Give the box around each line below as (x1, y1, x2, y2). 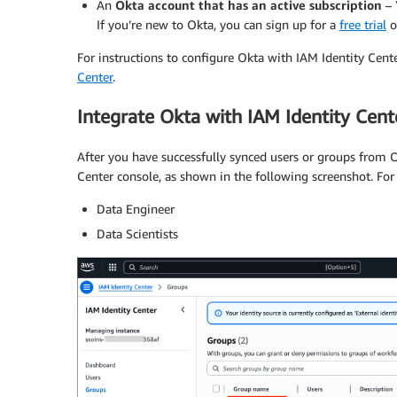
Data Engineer (97, 200, 175, 216)
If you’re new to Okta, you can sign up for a (97, 16, 339, 32)
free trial (339, 16, 386, 32)
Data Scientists (97, 225, 178, 241)
